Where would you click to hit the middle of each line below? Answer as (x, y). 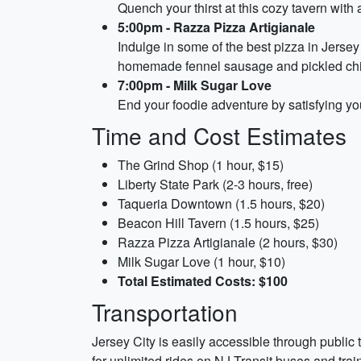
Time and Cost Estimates (219, 135)
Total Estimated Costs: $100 (203, 281)
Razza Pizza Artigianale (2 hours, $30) (228, 242)
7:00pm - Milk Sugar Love (195, 85)
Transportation (165, 312)
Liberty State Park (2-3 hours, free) (215, 184)
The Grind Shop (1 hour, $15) (201, 165)
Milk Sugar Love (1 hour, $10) (201, 261)
